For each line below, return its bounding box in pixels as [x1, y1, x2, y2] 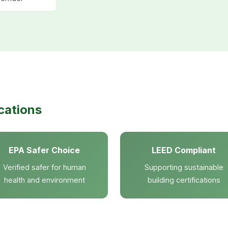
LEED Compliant [152, 145, 216, 155]
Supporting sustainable [144, 163, 223, 172]
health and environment [4, 176, 85, 184]
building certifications [147, 176, 220, 184]
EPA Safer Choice [9, 145, 80, 155]
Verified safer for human [3, 163, 86, 172]
